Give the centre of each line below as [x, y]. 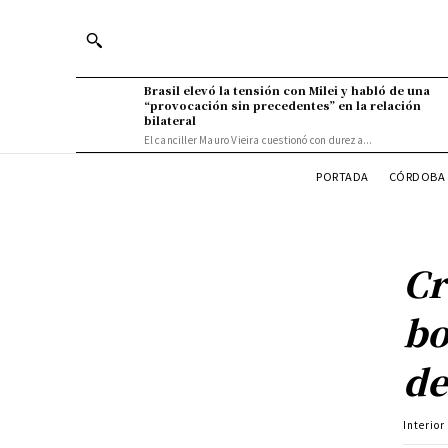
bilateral [169, 120]
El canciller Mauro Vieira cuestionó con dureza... [258, 139]
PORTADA [342, 175]
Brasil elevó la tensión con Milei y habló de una [286, 90]
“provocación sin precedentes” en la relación [282, 105]
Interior [424, 424]
